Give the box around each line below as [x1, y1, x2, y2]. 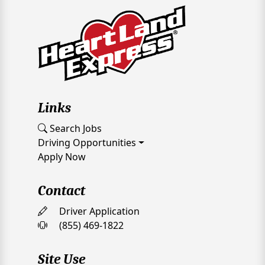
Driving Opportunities [38, 136, 136, 150]
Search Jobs [47, 122, 102, 135]
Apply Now [38, 150, 86, 164]
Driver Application [57, 205, 140, 218]
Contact [38, 183, 85, 199]
